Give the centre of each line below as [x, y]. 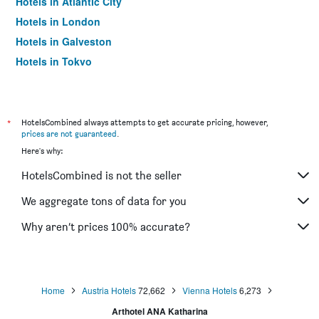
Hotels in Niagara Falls [70, 81]
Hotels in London [58, 21]
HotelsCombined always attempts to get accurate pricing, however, [145, 122]
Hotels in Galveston [64, 41]
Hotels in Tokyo [54, 61]
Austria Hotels [109, 290]
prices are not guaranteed [69, 134]
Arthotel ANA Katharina [159, 311]
